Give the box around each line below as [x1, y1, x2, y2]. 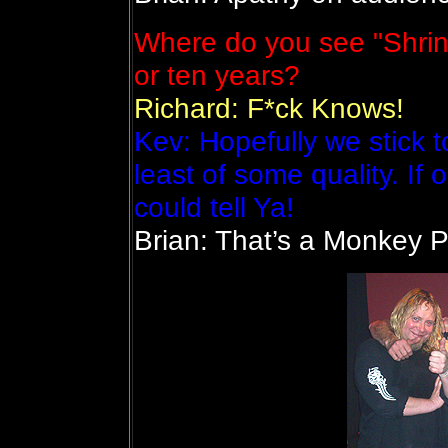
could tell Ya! [133, 191, 294, 223]
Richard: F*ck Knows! [133, 92, 404, 124]
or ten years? [133, 59, 300, 91]
